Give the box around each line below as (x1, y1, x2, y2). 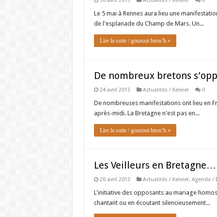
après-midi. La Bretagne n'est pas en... (93, 109, 200, 117)
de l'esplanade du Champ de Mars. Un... (93, 20, 204, 27)
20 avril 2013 (99, 176, 130, 183)
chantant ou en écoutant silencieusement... (93, 199, 210, 206)
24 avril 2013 (99, 87, 130, 93)
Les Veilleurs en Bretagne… (93, 159, 216, 171)
